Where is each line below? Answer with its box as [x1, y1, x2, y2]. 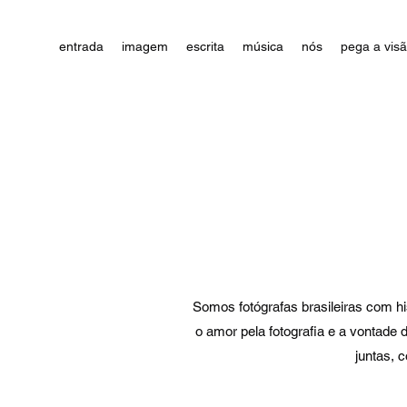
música [243, 39, 283, 54]
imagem [122, 39, 168, 54]
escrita [186, 39, 224, 54]
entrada [59, 39, 104, 54]
